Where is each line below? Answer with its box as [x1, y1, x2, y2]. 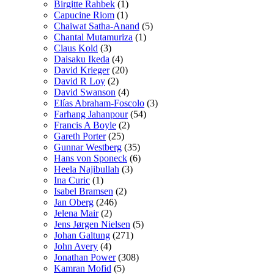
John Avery [54, 240, 98, 251]
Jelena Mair [54, 207, 98, 218]
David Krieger [54, 64, 109, 75]
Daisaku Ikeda [54, 53, 109, 64]
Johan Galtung [54, 229, 110, 240]
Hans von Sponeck [54, 152, 127, 163]
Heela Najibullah [54, 163, 119, 174]
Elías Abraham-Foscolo [54, 97, 144, 108]
